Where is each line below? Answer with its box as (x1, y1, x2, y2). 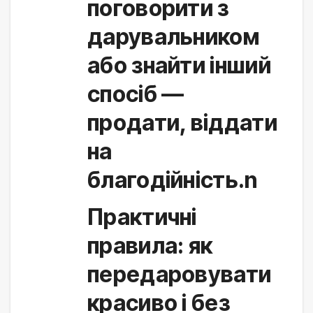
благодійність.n (87, 166, 258, 194)
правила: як (87, 232, 213, 260)
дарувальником (87, 22, 259, 50)
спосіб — (87, 80, 184, 108)
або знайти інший (87, 51, 271, 79)
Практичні (87, 203, 197, 231)
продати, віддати (87, 108, 277, 136)
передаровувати (87, 261, 272, 289)
